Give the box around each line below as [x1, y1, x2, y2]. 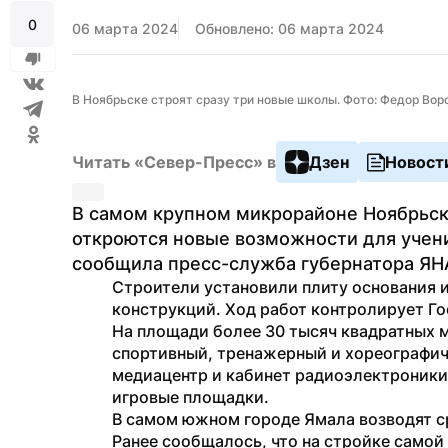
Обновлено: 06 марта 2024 [195, 20, 384, 37]
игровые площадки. [112, 387, 269, 407]
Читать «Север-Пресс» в [72, 152, 276, 172]
